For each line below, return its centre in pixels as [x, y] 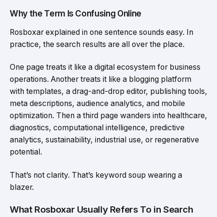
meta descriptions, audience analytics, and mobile [97, 104]
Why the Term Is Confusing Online [76, 13]
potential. [26, 152]
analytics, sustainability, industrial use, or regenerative [104, 140]
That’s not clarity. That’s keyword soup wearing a [96, 175]
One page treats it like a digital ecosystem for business [105, 67]
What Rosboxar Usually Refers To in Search [101, 210]
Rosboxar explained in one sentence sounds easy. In [101, 32]
